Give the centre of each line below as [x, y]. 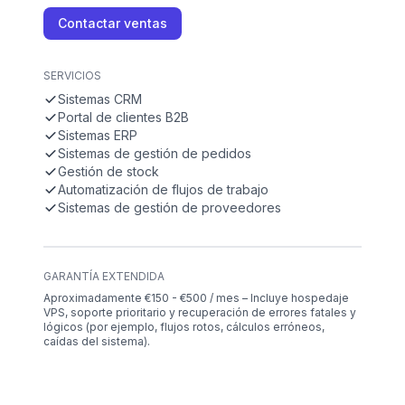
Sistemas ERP [98, 136]
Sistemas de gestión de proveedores [170, 208]
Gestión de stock [108, 172]
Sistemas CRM [100, 99]
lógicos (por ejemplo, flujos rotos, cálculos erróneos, [184, 327]
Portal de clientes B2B [123, 118]
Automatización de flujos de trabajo [163, 190]
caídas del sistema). [97, 342]
